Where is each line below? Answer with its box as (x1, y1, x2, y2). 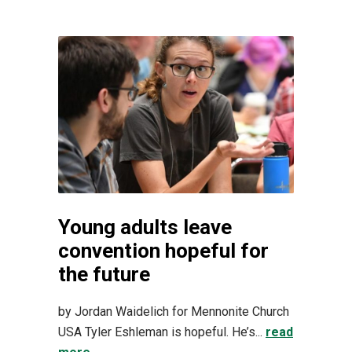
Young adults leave (58, 214, 232, 239)
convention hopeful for (58, 238, 269, 262)
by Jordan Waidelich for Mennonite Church (58, 303, 289, 319)
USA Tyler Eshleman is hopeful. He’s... (58, 324, 266, 339)
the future (58, 262, 150, 286)
